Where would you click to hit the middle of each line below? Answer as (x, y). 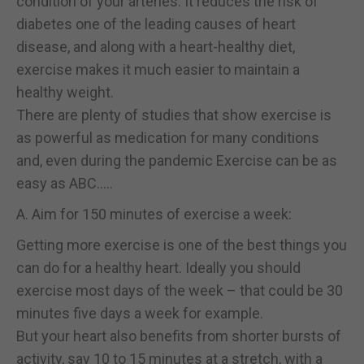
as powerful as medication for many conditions (168, 137)
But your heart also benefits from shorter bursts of (179, 336)
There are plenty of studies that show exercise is (174, 115)
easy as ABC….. (65, 183)
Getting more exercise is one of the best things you (182, 245)
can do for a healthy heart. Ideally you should (158, 267)
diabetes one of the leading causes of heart (156, 24)
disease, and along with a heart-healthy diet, (156, 46)
